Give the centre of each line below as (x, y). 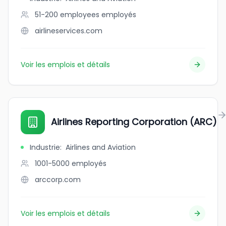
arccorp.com (58, 180)
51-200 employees (67, 15)
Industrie (45, 147)
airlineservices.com (69, 31)
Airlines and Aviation (101, 147)
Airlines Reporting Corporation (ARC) (134, 122)
